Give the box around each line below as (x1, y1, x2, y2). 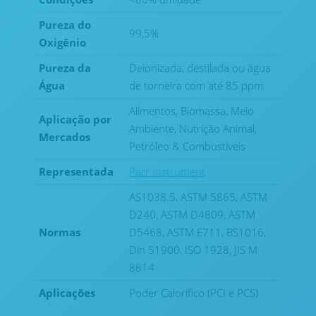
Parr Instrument (129, 164, 205, 178)
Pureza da (39, 61, 91, 75)
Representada (39, 164, 114, 178)
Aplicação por (39, 112, 111, 126)
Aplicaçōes (39, 286, 95, 300)
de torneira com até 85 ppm (129, 78, 263, 92)
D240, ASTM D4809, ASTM (129, 207, 255, 221)
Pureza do (39, 18, 91, 32)
